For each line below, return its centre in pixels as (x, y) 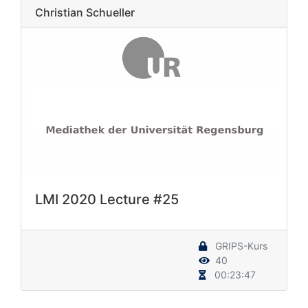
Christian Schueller (85, 12)
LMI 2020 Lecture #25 (107, 200)
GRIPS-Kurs (240, 246)
